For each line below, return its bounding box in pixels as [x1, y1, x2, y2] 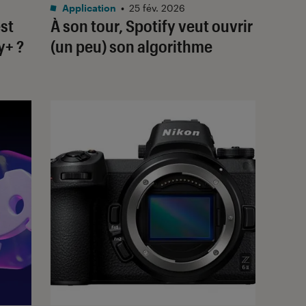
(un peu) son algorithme [51, 36, 212, 56]
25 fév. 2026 [129, 1, 185, 14]
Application [60, 1, 116, 14]
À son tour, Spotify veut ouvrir [51, 15, 253, 36]
